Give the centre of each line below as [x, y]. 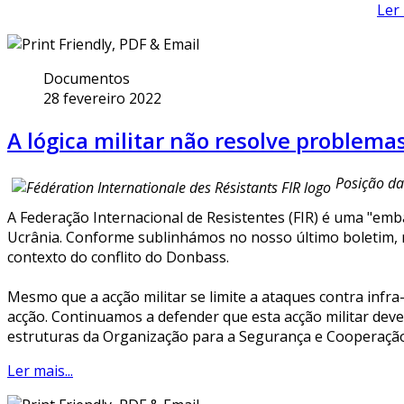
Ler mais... [40, 371]
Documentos [87, 78]
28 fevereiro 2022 [102, 98]
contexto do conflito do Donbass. [118, 257]
